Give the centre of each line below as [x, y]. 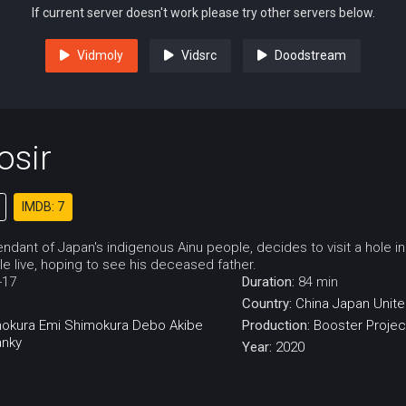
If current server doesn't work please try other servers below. [203, 13]
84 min [318, 282]
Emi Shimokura [84, 326]
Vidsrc [199, 56]
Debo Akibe [168, 326]
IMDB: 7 [43, 207]
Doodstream [310, 56]
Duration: [270, 282]
